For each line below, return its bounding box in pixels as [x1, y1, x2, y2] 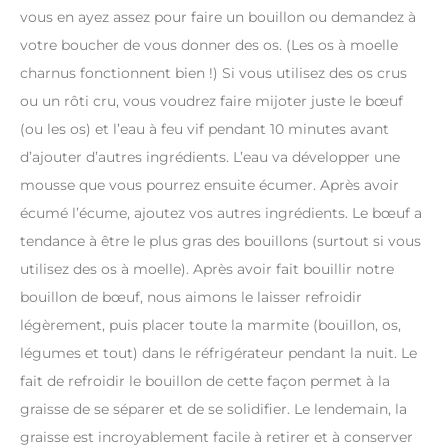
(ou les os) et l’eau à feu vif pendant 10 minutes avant [20, 120, 389, 139]
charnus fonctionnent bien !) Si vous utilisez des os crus [20, 64, 407, 83]
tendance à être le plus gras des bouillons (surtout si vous [20, 232, 421, 251]
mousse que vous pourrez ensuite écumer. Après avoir [20, 176, 399, 195]
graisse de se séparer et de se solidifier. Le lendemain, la [20, 400, 407, 419]
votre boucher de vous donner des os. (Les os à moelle [20, 36, 398, 55]
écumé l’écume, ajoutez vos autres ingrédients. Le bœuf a [20, 204, 422, 223]
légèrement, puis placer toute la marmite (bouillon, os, [20, 316, 401, 335]
